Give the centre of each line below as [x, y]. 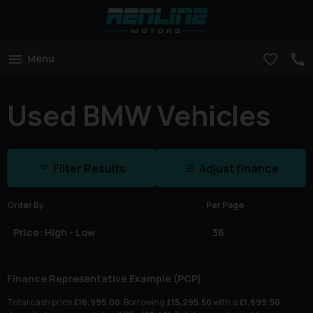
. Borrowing [143, 303]
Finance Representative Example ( [92, 279]
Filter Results [89, 169]
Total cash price [40, 303]
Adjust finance [239, 169]
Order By [26, 205]
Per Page [225, 205]
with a [225, 303]
